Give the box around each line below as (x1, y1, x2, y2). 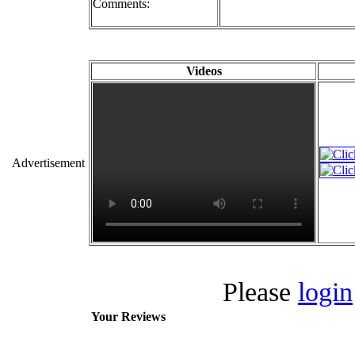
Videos (185, 63, 222, 78)
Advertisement (12, 156, 85, 170)
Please (222, 276, 298, 307)
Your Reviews (91, 309, 166, 323)
